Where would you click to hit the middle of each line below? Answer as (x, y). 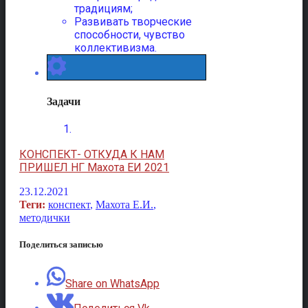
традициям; (103, 9)
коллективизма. (115, 48)
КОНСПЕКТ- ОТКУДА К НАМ (92, 154)
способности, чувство (130, 35)
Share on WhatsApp (112, 284)
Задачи (64, 101)
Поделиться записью (61, 245)
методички (45, 217)
